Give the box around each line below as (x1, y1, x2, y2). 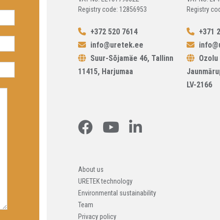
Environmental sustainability (78, 189, 157, 197)
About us (78, 165, 104, 174)
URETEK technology (78, 177, 133, 186)
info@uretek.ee (90, 40, 144, 50)
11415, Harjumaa (78, 67, 134, 77)
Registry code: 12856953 (78, 5, 147, 14)
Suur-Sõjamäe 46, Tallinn (88, 54, 174, 63)
